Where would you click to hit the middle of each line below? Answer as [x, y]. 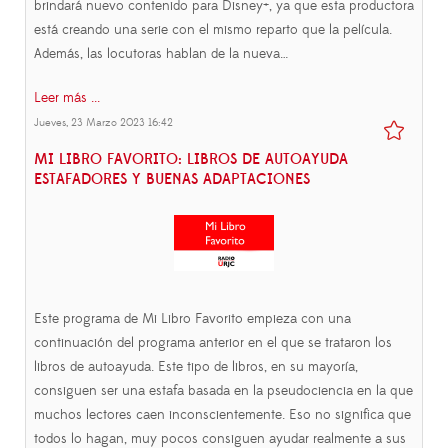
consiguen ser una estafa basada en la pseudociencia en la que [223, 391]
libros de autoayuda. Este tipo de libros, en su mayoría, [196, 367]
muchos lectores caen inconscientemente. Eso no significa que [222, 415]
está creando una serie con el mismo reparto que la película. [213, 30]
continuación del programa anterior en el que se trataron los [213, 343]
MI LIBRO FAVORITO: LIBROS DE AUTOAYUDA [191, 160]
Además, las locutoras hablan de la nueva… [161, 54]
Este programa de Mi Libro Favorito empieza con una [192, 319]
